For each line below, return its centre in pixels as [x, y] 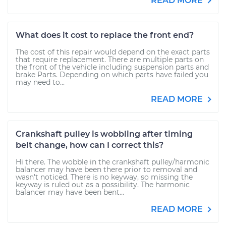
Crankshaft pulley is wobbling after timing [104, 134]
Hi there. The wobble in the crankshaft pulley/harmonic [112, 162]
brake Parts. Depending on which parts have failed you [112, 75]
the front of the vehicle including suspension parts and [112, 67]
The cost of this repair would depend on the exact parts [113, 52]
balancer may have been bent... [70, 192]
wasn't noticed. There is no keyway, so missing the [104, 177]
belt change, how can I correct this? [90, 145]
